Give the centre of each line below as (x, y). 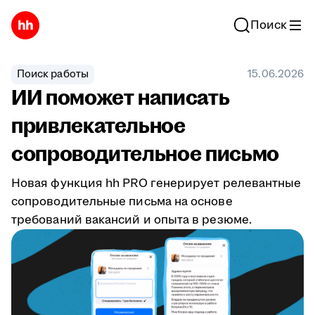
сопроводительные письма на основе (122, 202)
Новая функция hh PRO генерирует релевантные (156, 184)
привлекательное (98, 126)
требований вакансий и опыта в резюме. (131, 220)
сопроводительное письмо (145, 154)
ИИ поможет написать (121, 98)
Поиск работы (53, 74)
